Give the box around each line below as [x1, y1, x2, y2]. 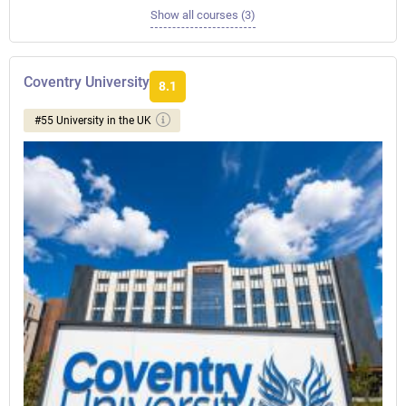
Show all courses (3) [150, 8, 256, 23]
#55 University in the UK [34, 114, 151, 128]
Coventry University [24, 73, 150, 92]
